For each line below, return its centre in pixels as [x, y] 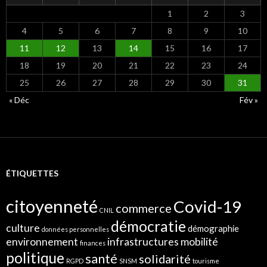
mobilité [199, 241]
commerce [144, 208]
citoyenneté [52, 206]
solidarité [165, 258]
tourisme [206, 260]
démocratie [148, 226]
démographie [213, 228]
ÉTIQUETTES [32, 173]
